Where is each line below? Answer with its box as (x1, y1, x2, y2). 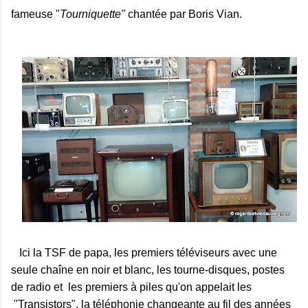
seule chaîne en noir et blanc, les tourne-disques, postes (11, 263, 285, 276)
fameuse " (11, 8, 60, 20)
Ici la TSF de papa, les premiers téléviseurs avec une (11, 246, 277, 258)
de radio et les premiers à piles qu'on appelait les (11, 280, 252, 293)
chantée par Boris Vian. (128, 8, 242, 20)
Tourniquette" (60, 8, 128, 20)
